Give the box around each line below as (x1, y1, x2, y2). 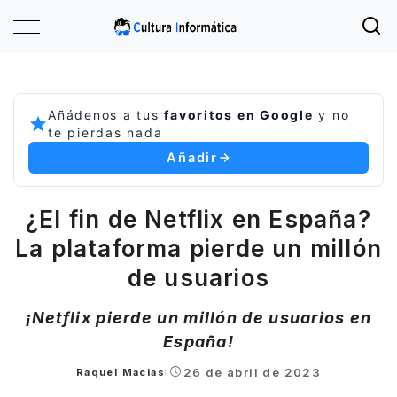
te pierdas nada (48, 125, 163, 140)
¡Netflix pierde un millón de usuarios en (25, 308, 372, 327)
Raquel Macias (75, 366, 166, 378)
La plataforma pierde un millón (14, 235, 382, 262)
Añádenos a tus (48, 107, 165, 122)
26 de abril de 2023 (183, 365, 322, 379)
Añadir (167, 150, 218, 166)
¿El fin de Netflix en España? (26, 206, 371, 233)
